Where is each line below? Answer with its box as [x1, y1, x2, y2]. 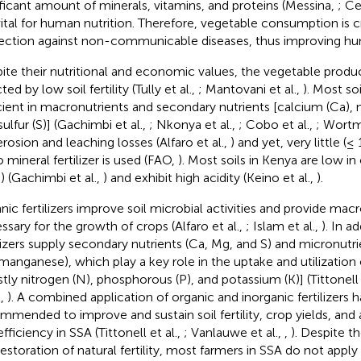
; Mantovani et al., [197, 81, 303, 97]
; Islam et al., [245, 218, 322, 234]
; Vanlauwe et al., [183, 324, 284, 340]
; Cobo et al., [238, 116, 316, 132]
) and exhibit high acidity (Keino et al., [102, 169, 317, 185]
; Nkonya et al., [148, 116, 239, 132]
